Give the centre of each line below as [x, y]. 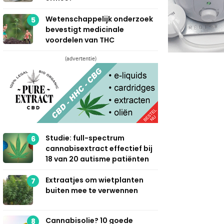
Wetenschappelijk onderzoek [99, 19]
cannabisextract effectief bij [99, 148]
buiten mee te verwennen [92, 190]
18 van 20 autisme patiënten [97, 159]
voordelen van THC [80, 40]
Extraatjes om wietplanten [94, 180]
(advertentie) [80, 58]
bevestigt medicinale [85, 29]
